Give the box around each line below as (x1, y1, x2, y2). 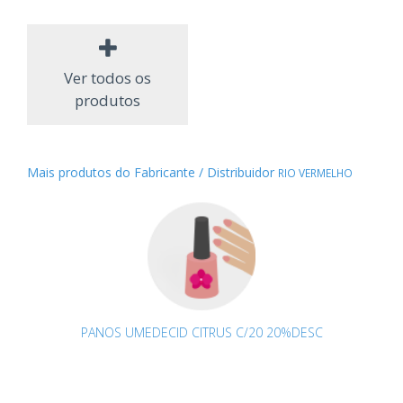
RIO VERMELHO (278, 166, 353, 180)
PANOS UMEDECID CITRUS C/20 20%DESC (80, 324, 323, 341)
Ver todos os (64, 67, 151, 88)
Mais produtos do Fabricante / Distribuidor (27, 164, 278, 181)
